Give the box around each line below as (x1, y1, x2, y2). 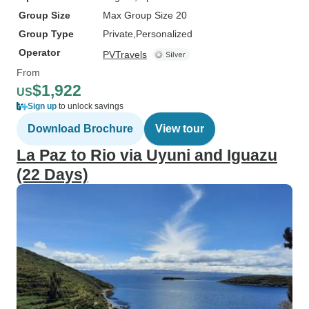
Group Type (19, 28, 74, 39)
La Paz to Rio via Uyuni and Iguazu (17, 146, 277, 164)
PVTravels (103, 49, 147, 60)
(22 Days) (17, 166, 88, 183)
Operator (19, 47, 60, 58)
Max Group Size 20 (103, 10, 187, 21)
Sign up (28, 101, 57, 111)
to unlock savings (57, 101, 123, 111)
